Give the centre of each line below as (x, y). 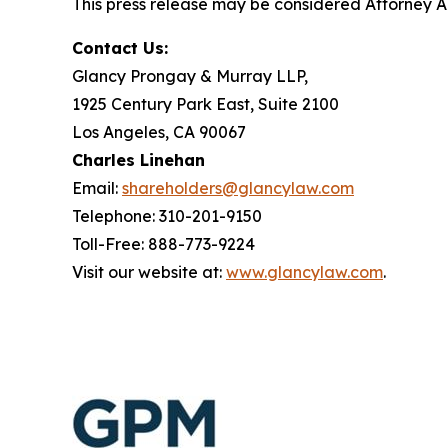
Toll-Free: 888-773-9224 (163, 244)
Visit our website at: (149, 272)
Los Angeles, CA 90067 (159, 132)
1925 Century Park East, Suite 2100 (205, 104)
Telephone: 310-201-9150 (167, 216)
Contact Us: (120, 48)
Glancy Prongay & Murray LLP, (190, 76)
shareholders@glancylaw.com (238, 188)
